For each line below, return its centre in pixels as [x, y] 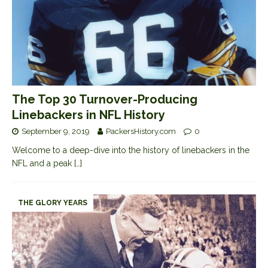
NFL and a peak [43, 164]
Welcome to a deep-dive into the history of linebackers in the [131, 150]
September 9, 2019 [56, 132]
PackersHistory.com [141, 132]
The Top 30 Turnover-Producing [105, 100]
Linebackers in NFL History [89, 115]
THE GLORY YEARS [53, 203]
